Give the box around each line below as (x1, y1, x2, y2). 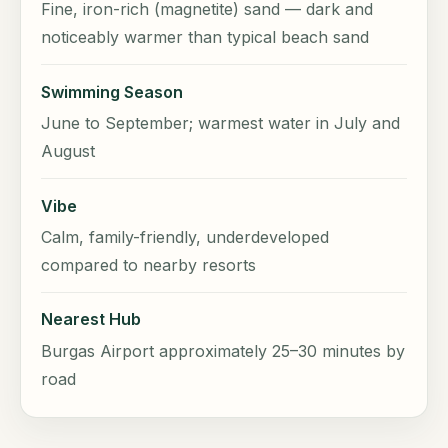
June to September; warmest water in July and (41, 112, 400, 133)
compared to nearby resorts (41, 254, 256, 275)
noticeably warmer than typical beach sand (41, 27, 369, 48)
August (41, 140, 95, 161)
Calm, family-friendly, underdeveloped (41, 226, 329, 247)
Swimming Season (41, 81, 183, 102)
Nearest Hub (41, 309, 141, 330)
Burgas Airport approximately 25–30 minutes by (41, 340, 405, 361)
